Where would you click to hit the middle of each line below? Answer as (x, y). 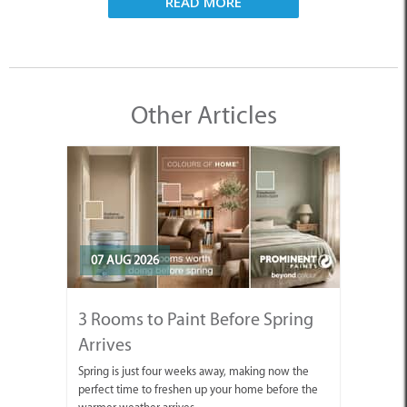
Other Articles (203, 114)
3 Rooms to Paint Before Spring (196, 318)
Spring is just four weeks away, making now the (194, 371)
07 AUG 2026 (125, 260)
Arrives (105, 344)
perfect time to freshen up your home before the (198, 389)
